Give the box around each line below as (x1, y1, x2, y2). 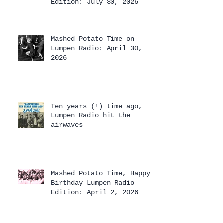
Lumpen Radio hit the (51, 111, 130, 119)
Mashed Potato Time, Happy (51, 169, 150, 177)
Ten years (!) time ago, (51, 102, 142, 110)
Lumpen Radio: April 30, (51, 44, 142, 52)
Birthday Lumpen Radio (51, 179, 134, 187)
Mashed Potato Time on (51, 35, 134, 43)
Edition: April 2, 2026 (51, 188, 138, 196)
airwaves (51, 121, 83, 129)
